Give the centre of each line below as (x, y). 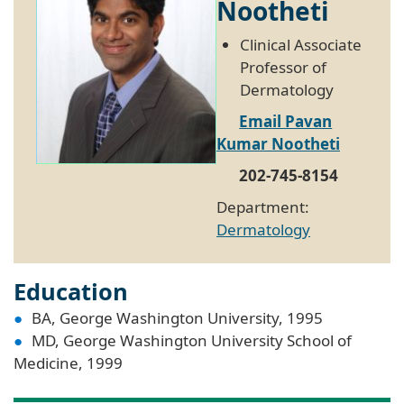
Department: (263, 207)
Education (71, 291)
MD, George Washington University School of (192, 340)
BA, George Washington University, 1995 (177, 317)
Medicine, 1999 (68, 363)
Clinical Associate (300, 44)
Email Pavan (286, 121)
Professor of (283, 67)
